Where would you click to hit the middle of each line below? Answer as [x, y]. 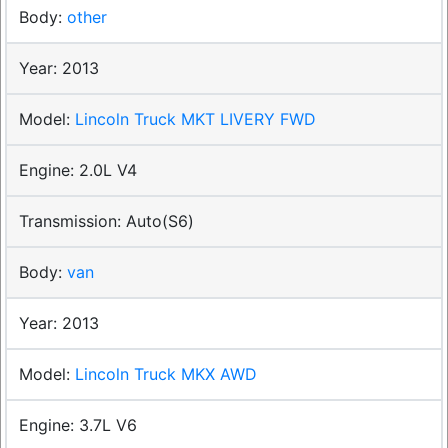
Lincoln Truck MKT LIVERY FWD [195, 118]
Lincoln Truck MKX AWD [166, 373]
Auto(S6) [160, 220]
